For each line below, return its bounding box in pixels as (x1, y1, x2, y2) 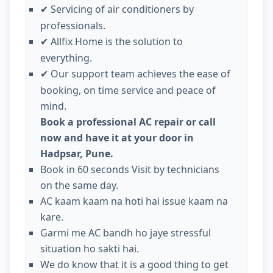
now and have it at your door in (40, 131, 194, 145)
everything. (40, 51, 92, 65)
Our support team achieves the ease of (51, 67, 230, 81)
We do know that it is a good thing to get (40, 258, 229, 272)
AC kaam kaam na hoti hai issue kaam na (40, 194, 228, 208)
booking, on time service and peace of (40, 83, 216, 97)
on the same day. (40, 179, 118, 193)
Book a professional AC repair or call (40, 115, 216, 129)
